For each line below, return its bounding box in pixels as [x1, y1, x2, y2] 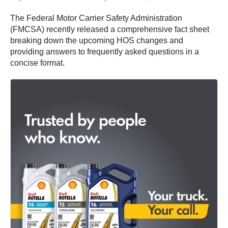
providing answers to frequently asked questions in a [10, 47, 199, 56]
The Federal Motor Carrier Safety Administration [10, 14, 182, 23]
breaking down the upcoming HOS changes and [10, 36, 183, 45]
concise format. [10, 59, 65, 68]
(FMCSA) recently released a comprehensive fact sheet [10, 25, 209, 34]
